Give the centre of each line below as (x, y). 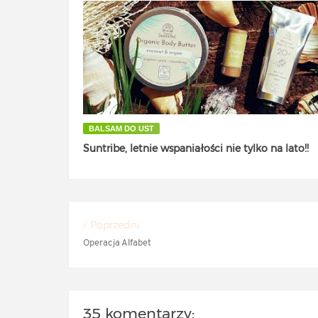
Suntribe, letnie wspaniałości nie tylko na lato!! (196, 148)
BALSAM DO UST (121, 128)
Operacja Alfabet (117, 243)
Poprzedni (115, 225)
